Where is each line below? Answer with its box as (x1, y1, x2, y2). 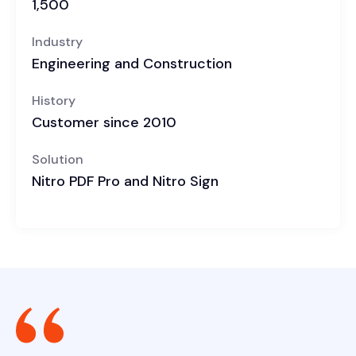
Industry (32, 33, 83, 51)
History (32, 92, 75, 110)
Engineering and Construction (32, 54, 232, 74)
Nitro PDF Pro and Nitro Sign (32, 172, 219, 192)
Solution (32, 151, 83, 168)
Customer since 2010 (32, 113, 176, 133)
